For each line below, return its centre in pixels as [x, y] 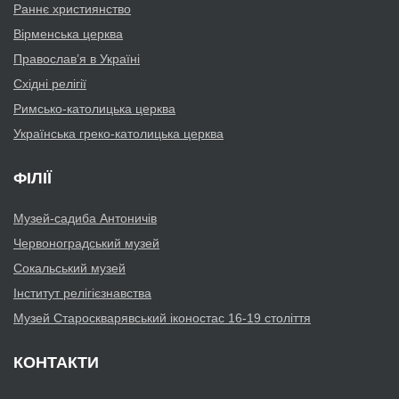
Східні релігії [50, 84]
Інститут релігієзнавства [82, 293]
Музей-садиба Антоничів [85, 219]
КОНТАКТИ [56, 362]
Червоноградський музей [86, 244]
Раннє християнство [72, 9]
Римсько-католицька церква [94, 109]
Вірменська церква [68, 34]
